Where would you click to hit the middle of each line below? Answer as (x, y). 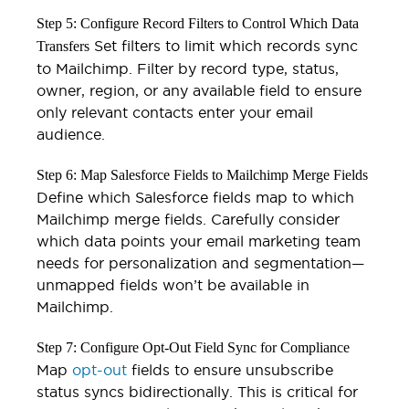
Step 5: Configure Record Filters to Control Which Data (198, 23)
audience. (71, 134)
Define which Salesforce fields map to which (195, 197)
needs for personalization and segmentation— (200, 262)
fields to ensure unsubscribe (230, 369)
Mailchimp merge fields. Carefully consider (188, 219)
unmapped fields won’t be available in (173, 284)
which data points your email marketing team (199, 241)
